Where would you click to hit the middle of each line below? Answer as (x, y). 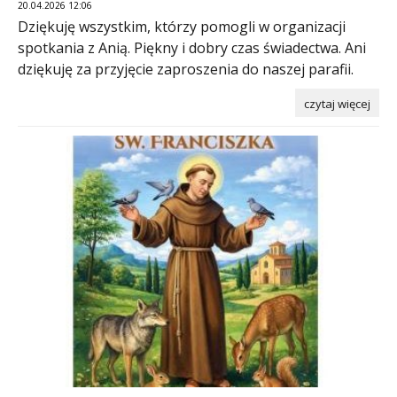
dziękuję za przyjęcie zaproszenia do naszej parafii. (186, 70)
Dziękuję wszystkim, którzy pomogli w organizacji (182, 27)
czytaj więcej (337, 104)
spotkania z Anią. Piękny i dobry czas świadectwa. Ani (192, 48)
